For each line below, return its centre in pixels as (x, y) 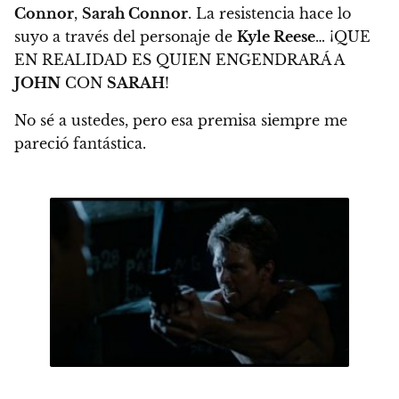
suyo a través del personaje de (126, 37)
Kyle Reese (276, 37)
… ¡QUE (343, 37)
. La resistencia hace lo (269, 14)
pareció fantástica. (82, 144)
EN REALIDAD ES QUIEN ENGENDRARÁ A (179, 60)
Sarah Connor (135, 14)
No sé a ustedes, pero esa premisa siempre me (181, 121)
